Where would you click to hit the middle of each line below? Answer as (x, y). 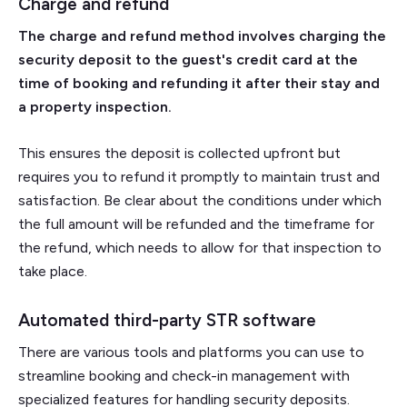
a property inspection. (97, 106)
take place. (53, 271)
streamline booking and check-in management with (184, 375)
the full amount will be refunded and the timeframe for (196, 223)
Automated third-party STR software (167, 320)
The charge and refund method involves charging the (202, 35)
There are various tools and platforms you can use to (191, 352)
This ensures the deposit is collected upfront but (179, 153)
